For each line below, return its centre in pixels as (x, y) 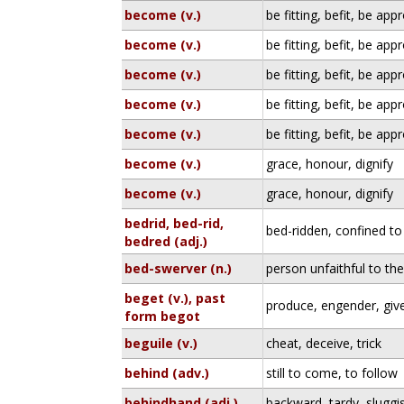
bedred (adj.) (166, 241)
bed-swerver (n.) (179, 268)
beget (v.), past (175, 298)
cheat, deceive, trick (324, 343)
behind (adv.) (167, 373)
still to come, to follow (332, 373)
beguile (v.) (161, 343)
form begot (163, 316)
